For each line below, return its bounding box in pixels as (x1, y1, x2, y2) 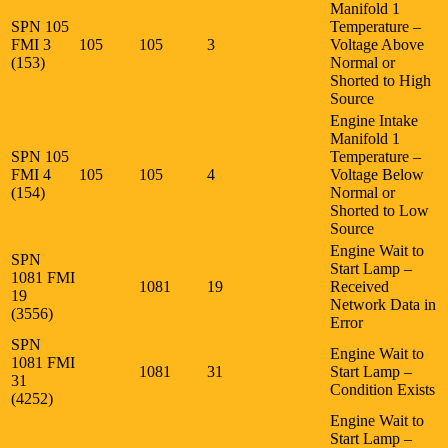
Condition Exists (330, 380, 435, 398)
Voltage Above (330, 35, 424, 53)
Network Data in (330, 295, 436, 313)
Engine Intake (330, 111, 418, 129)
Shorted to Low (330, 201, 429, 219)
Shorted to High (330, 71, 431, 89)
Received (330, 277, 389, 295)
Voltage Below (330, 165, 424, 183)
